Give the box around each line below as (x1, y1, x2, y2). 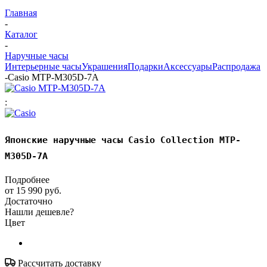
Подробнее (5, 174, 49, 185)
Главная (5, 7, 37, 18)
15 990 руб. (16, 185, 61, 195)
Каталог (5, 29, 38, 39)
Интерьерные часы (5, 61, 82, 72)
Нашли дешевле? (5, 206, 74, 217)
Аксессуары (163, 61, 212, 72)
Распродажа (212, 61, 260, 72)
